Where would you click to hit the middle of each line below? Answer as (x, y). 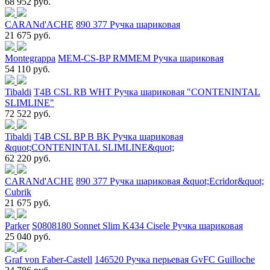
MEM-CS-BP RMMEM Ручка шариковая (141, 58)
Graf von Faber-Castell (49, 259)
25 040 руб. (28, 236)
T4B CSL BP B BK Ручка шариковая (108, 136)
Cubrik (18, 192)
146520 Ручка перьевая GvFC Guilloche (175, 259)
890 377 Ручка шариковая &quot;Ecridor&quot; (170, 181)
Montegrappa (30, 58)
